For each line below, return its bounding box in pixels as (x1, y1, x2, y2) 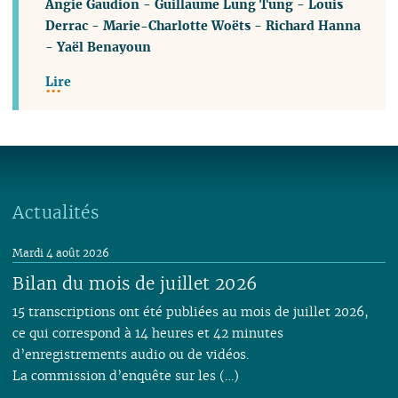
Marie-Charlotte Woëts (103, 17, 251, 35)
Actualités (12, 200, 99, 224)
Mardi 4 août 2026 (12, 245, 110, 259)
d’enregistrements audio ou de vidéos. (12, 345, 250, 362)
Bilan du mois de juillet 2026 (12, 271, 259, 295)
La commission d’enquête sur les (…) (12, 366, 240, 384)
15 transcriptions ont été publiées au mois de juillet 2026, (12, 302, 370, 320)
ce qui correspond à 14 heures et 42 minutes (12, 323, 284, 341)
